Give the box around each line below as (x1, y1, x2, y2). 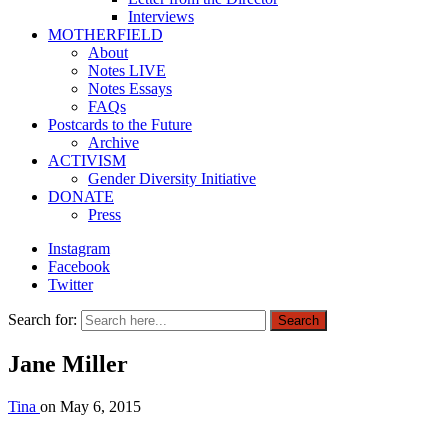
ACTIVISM (48, 152, 126, 169)
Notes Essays (88, 80, 172, 97)
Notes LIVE (88, 62, 166, 79)
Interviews (128, 8, 194, 25)
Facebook (48, 258, 110, 275)
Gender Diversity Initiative (88, 170, 256, 187)
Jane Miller (8, 350, 128, 377)
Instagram (48, 240, 110, 257)
